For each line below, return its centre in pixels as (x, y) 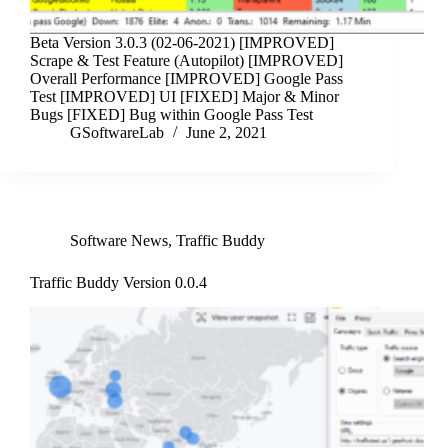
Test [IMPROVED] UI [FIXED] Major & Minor (184, 97)
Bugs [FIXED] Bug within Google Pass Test (171, 115)
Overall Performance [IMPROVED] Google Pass (186, 79)
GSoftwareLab (117, 133)
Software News (119, 241)
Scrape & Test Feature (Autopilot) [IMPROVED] (186, 61)
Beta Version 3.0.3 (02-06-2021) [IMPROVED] (182, 43)
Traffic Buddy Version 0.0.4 (118, 283)
